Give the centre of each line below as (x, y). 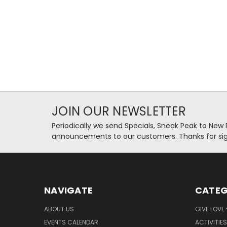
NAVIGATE (68, 191)
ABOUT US (59, 209)
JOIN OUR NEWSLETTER (119, 111)
